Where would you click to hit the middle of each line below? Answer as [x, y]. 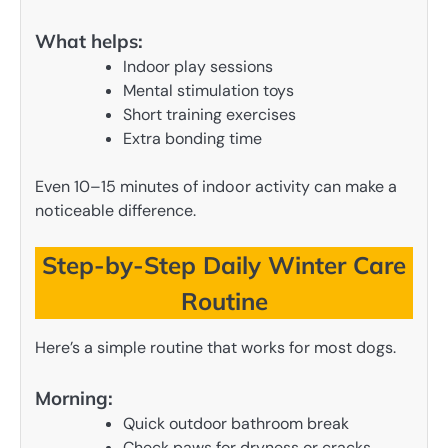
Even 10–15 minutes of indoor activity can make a [216, 187]
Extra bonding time [192, 139]
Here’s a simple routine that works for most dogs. [215, 347]
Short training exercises [209, 115]
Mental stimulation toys [208, 91]
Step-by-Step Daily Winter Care [224, 265]
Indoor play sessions [198, 67]
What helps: [89, 41]
